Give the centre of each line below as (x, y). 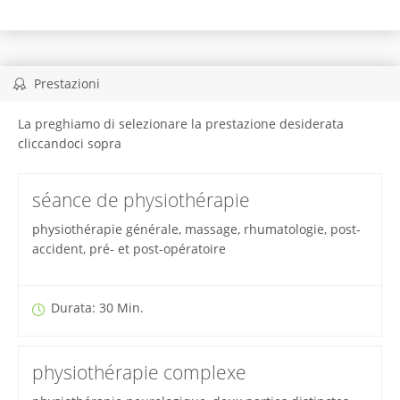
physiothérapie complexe (139, 373)
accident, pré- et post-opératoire (129, 249)
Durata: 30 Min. (95, 308)
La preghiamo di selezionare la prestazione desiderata (180, 124)
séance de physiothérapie (141, 200)
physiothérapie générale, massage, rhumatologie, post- (196, 229)
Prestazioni (65, 84)
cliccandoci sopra (69, 144)
